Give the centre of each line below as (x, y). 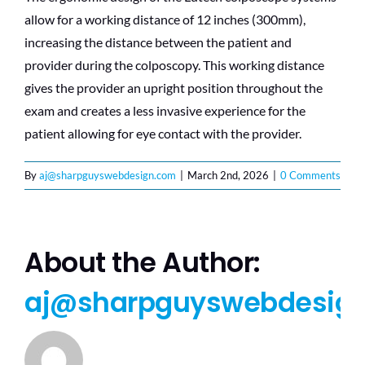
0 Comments (310, 175)
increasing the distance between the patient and (158, 42)
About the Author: (143, 262)
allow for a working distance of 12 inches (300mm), (165, 19)
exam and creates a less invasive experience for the (165, 110)
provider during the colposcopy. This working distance (174, 64)
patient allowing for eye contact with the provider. (163, 133)
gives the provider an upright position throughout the (174, 87)
